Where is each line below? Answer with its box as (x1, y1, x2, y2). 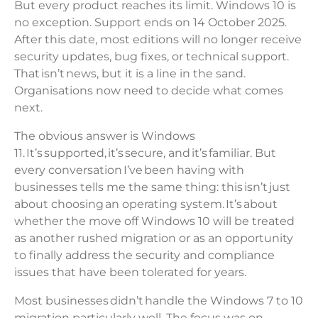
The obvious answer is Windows (14, 129, 195, 143)
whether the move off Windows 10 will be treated (14, 214, 295, 229)
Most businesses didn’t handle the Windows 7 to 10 (14, 294, 303, 308)
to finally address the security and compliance (14, 248, 275, 263)
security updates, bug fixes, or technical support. (14, 50, 289, 64)
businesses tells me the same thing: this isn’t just (14, 180, 290, 194)
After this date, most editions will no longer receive (14, 33, 302, 47)
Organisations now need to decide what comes (14, 84, 283, 98)
